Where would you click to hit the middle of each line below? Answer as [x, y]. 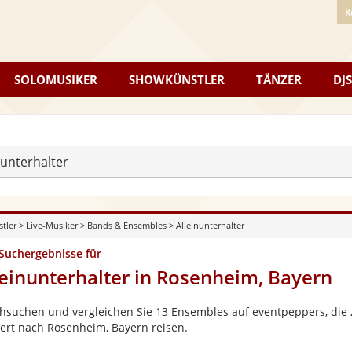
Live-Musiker [51, 225]
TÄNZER [279, 79]
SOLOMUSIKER [56, 79]
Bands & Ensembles [126, 225]
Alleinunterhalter [210, 225]
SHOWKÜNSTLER [177, 79]
